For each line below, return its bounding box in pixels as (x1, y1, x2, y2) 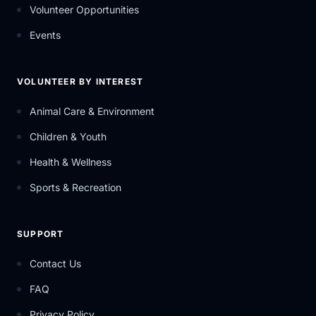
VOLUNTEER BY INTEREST (17, 76, 144, 87)
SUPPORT (17, 229, 64, 239)
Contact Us (30, 257, 81, 269)
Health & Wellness (30, 156, 111, 168)
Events (30, 29, 61, 41)
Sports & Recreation (30, 181, 121, 193)
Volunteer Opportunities (30, 4, 139, 16)
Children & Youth (30, 130, 107, 142)
